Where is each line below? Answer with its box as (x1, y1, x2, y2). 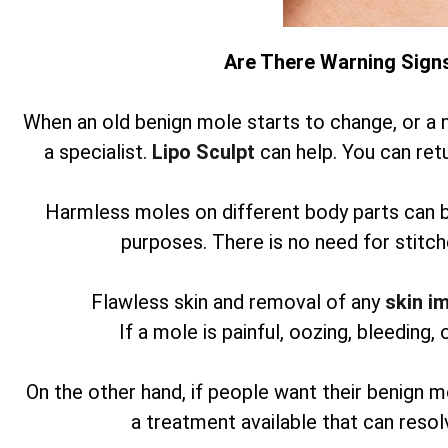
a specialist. (44, 140, 152, 164)
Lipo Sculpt (152, 140, 260, 164)
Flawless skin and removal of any (91, 290, 385, 314)
